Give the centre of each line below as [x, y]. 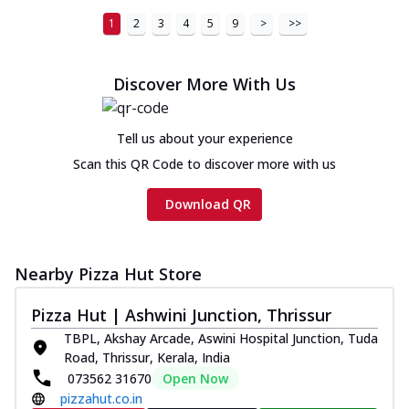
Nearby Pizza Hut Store [108, 273]
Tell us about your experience [204, 138]
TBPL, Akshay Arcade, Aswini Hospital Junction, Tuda [221, 338]
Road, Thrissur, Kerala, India [147, 357]
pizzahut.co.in [101, 398]
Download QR [208, 204]
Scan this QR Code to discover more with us [204, 163]
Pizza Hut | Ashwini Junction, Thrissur [181, 315]
